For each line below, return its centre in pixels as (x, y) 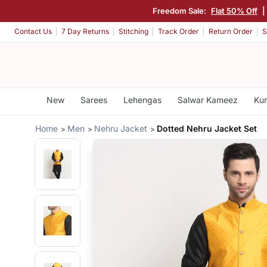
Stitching (133, 32)
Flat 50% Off (234, 10)
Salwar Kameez (207, 100)
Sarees (94, 100)
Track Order (178, 32)
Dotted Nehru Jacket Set (207, 128)
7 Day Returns (85, 32)
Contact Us (33, 32)
